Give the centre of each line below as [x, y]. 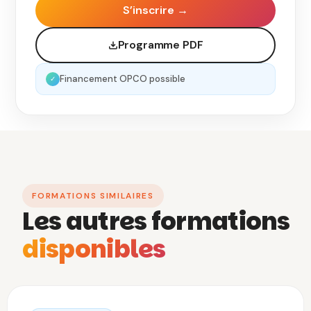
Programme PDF [160, 44]
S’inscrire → [155, 10]
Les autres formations [156, 221]
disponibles [94, 249]
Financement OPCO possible [123, 78]
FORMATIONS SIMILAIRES [93, 196]
